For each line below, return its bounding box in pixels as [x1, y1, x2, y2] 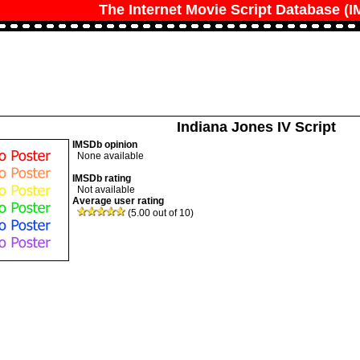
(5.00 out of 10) [125, 207, 194, 219]
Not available [72, 184, 135, 195]
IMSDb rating [72, 173, 131, 184]
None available [72, 150, 144, 162]
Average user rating [72, 195, 164, 207]
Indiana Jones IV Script [177, 119, 336, 135]
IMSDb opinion [72, 139, 137, 150]
